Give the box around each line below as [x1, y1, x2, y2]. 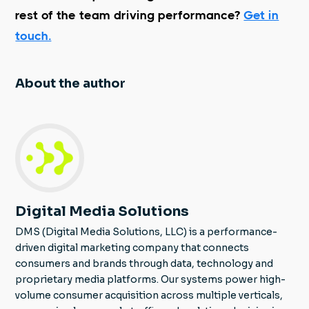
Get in [243, 8, 279, 22]
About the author [15, 75, 126, 91]
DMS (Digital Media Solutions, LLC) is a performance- [15, 225, 278, 238]
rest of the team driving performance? [15, 8, 244, 22]
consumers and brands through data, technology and [15, 257, 274, 270]
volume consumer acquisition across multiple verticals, [15, 288, 283, 301]
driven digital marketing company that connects [15, 241, 250, 254]
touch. [15, 28, 52, 43]
